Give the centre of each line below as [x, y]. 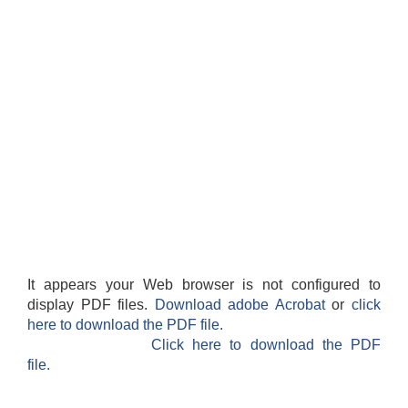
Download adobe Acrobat [243, 305]
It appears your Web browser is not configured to [204, 285]
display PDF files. [91, 305]
